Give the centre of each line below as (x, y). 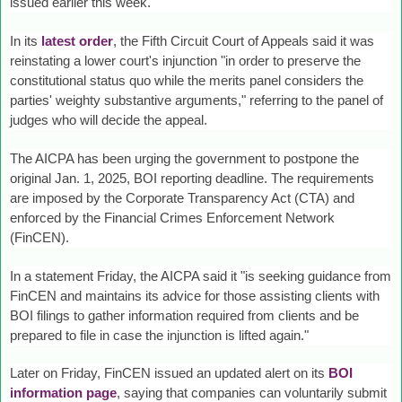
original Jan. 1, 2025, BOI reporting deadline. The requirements (192, 178)
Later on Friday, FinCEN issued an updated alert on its (167, 373)
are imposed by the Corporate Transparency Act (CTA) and (182, 197)
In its (24, 40)
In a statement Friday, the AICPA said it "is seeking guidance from (201, 275)
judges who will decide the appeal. (109, 119)
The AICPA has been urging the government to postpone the (184, 158)
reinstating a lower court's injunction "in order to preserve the (185, 60)
